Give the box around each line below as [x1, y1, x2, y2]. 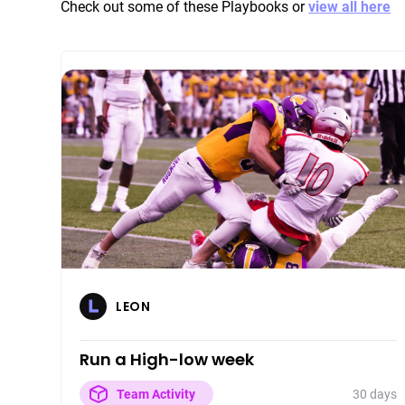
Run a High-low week [80, 348, 255, 371]
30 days [352, 386, 397, 401]
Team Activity [117, 387, 196, 401]
